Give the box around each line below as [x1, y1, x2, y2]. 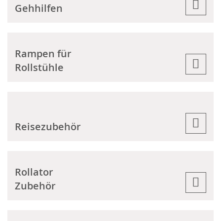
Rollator [15, 165, 53, 179]
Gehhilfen [15, 1, 63, 15]
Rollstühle [15, 61, 64, 74]
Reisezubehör [15, 120, 81, 133]
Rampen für [15, 47, 72, 60]
